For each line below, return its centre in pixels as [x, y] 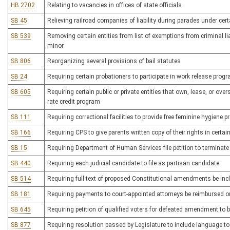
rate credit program [74, 102]
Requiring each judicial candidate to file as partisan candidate [133, 163]
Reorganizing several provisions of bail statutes [114, 61]
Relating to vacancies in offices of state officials [114, 5]
